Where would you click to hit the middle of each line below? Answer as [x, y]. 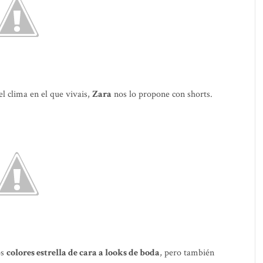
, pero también [187, 253]
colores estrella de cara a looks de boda [83, 253]
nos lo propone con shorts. [162, 94]
